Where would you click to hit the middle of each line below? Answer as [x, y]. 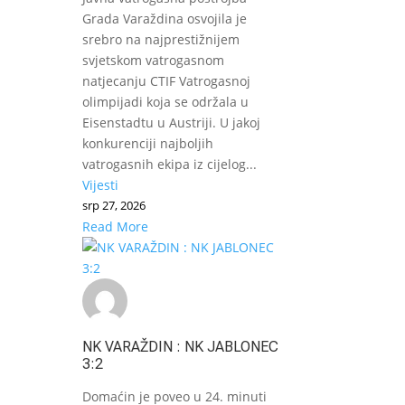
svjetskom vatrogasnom [153, 60]
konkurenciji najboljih [147, 143]
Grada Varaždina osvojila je [164, 18]
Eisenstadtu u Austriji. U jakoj [171, 122]
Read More [115, 226]
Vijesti [100, 184]
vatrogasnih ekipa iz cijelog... [169, 164]
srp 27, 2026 [113, 205]
